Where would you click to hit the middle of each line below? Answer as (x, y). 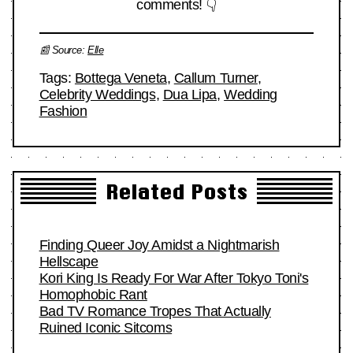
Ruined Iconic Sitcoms (106, 327)
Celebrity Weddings (97, 94)
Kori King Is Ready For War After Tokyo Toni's (174, 278)
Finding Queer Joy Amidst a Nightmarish (159, 245)
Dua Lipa (190, 94)
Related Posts (176, 192)
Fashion (63, 111)
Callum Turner (216, 78)
